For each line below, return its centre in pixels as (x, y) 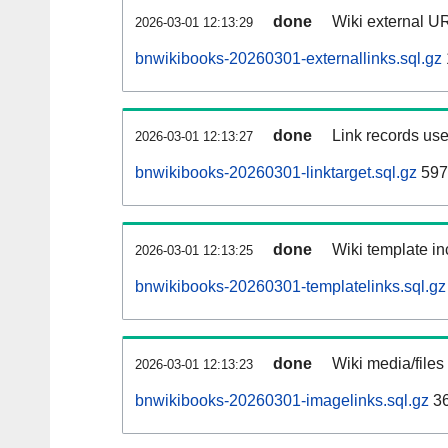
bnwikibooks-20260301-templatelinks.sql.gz (290, 287)
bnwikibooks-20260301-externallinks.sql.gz (288, 59)
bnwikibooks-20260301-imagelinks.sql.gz (282, 401)
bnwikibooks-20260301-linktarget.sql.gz (276, 173)
